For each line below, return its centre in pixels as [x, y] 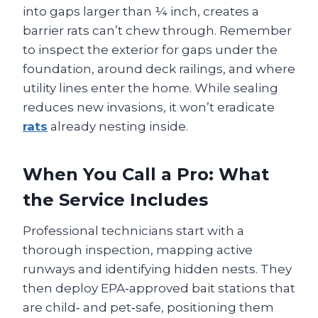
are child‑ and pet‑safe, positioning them [148, 307]
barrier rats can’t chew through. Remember [157, 30]
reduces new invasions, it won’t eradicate [149, 107]
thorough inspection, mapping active [138, 250]
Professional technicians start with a [133, 230]
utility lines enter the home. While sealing [150, 88]
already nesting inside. [118, 126]
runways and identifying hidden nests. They [157, 269]
